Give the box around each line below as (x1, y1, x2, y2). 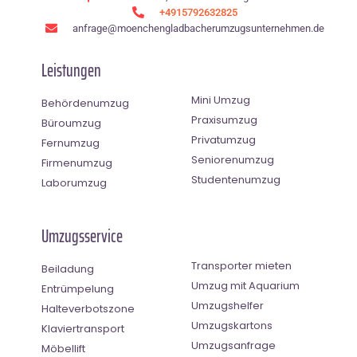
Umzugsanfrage (191, 337, 276, 353)
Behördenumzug (41, 95, 129, 111)
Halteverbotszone (41, 300, 135, 316)
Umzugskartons (191, 317, 273, 333)
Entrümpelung (41, 280, 114, 296)
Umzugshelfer (191, 297, 264, 313)
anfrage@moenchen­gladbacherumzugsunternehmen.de (72, 22, 324, 34)
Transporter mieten (191, 257, 292, 273)
